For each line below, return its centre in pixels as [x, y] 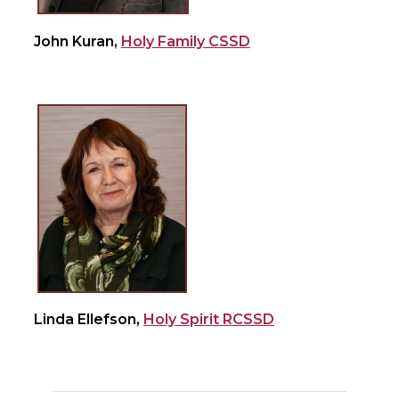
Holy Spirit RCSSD [209, 320]
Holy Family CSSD [186, 42]
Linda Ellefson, [89, 320]
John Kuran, [77, 42]
